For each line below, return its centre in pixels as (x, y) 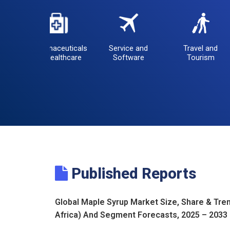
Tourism (200, 58)
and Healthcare (56, 58)
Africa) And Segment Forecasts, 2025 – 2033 (141, 215)
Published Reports (132, 174)
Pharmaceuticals (59, 49)
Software (128, 58)
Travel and (201, 49)
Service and (129, 49)
